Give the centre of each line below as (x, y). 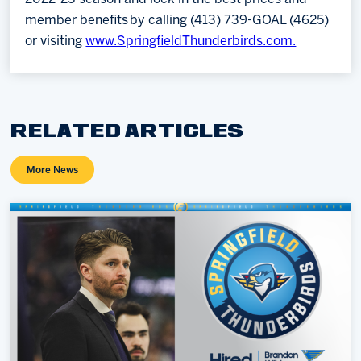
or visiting (56, 41)
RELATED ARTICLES (128, 132)
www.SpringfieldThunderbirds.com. (191, 41)
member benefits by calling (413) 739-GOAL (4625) (177, 20)
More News (53, 170)
